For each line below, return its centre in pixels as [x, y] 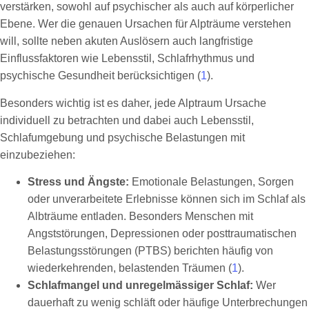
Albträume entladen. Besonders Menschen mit [140, 216]
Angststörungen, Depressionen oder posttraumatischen [162, 233]
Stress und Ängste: [78, 181]
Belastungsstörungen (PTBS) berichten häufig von [150, 250]
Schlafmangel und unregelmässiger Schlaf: [140, 285]
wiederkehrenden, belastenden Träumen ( [130, 268]
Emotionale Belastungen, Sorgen [211, 181]
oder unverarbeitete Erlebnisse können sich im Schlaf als [167, 199]
